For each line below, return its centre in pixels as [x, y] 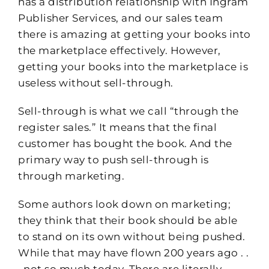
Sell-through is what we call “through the [128, 111]
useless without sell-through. [96, 83]
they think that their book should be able [128, 220]
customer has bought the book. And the [125, 143]
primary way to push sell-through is [113, 159]
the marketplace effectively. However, [119, 50]
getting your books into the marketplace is [133, 66]
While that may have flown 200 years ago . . [134, 252]
